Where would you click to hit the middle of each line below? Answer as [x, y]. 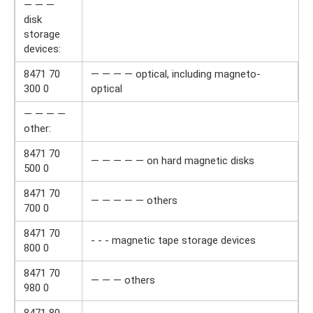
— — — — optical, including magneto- [176, 74]
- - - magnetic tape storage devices [173, 241]
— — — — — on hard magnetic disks [173, 161]
